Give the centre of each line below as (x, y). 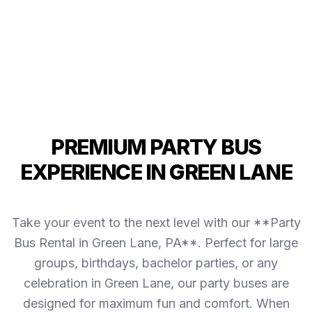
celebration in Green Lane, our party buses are (156, 283)
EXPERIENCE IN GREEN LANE (156, 172)
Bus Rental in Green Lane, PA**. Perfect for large (156, 243)
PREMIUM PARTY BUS (156, 147)
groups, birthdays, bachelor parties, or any (156, 263)
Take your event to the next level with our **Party (156, 223)
